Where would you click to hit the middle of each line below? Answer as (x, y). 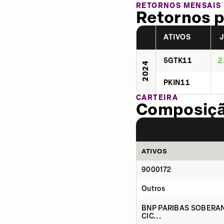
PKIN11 (177, 83)
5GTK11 (178, 61)
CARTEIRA (157, 98)
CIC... (151, 216)
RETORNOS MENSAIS (179, 6)
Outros (153, 189)
